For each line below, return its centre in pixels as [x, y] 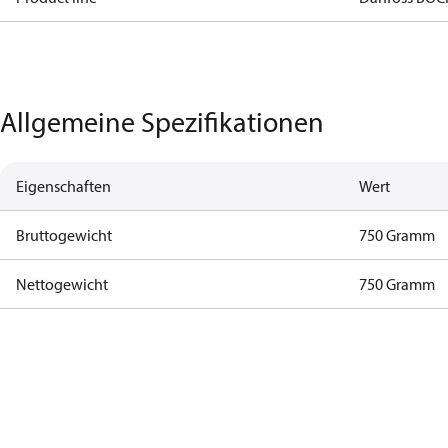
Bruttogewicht [64, 235]
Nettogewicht [62, 284]
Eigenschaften [63, 186]
